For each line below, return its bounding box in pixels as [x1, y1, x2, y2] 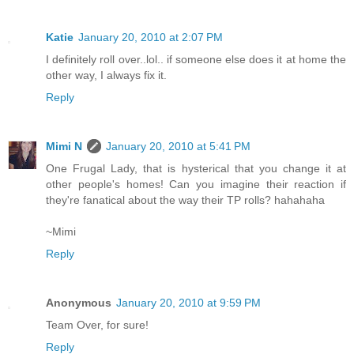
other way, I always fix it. [46, 69, 167, 82]
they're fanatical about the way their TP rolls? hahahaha [46, 194, 325, 207]
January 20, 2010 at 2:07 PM [78, 31, 223, 44]
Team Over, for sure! [46, 318, 149, 332]
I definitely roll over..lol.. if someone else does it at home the [46, 53, 346, 66]
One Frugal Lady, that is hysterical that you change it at [46, 162, 346, 175]
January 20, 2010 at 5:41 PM [106, 140, 250, 153]
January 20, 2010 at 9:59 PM [116, 296, 261, 310]
